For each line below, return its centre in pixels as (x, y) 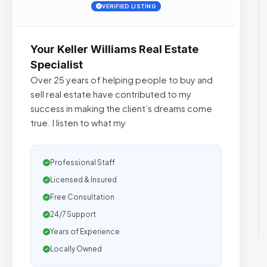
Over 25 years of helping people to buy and (122, 80)
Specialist (57, 65)
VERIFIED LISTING (129, 6)
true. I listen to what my (78, 123)
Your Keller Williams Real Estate (114, 49)
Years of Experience (85, 232)
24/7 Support (73, 214)
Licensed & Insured (83, 180)
